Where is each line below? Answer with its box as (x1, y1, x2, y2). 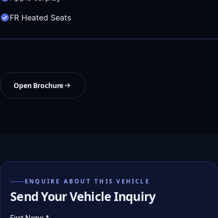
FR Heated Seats (10, 12, 71, 22)
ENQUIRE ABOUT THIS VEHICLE (25, 178, 150, 185)
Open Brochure (14, 80, 64, 90)
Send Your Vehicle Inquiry (10, 187, 156, 204)
